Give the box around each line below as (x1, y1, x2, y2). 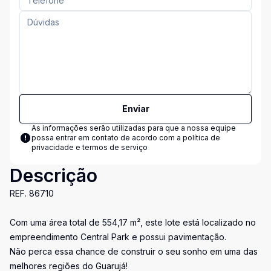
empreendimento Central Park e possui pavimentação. (10, 232, 226, 242)
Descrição (10, 165, 97, 186)
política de (183, 133, 220, 142)
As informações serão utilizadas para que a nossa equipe (31, 123, 236, 132)
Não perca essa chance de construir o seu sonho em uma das (10, 246, 258, 256)
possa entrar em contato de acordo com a (31, 133, 183, 142)
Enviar (122, 103, 149, 114)
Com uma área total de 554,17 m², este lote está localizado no (10, 217, 256, 227)
